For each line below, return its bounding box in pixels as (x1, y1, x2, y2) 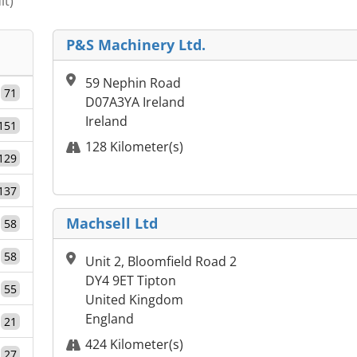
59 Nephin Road (85, 74, 181, 92)
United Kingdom (85, 291, 183, 309)
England (85, 310, 134, 328)
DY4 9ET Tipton (85, 272, 176, 290)
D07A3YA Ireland (85, 93, 185, 112)
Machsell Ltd (66, 214, 158, 233)
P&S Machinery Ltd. (66, 35, 206, 55)
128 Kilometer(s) (85, 138, 183, 156)
